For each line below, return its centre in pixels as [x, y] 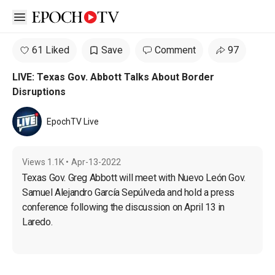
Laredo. [37, 222]
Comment [175, 50]
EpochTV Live [73, 122]
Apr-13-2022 [96, 162]
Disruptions [39, 92]
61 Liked [51, 50]
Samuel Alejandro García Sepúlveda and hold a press [130, 192]
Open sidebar [48, 16]
